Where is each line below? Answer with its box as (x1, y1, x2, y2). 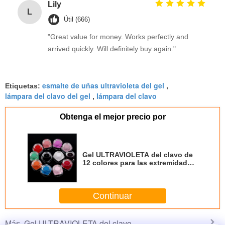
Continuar (93, 190, 132, 201)
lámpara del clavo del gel (5, 91, 90, 101)
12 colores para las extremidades (82, 159, 195, 167)
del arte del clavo (82, 167, 141, 175)
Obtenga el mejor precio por (59, 113, 166, 121)
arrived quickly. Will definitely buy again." (48, 45, 176, 53)
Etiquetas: (5, 82, 42, 90)
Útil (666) (64, 16, 90, 23)
